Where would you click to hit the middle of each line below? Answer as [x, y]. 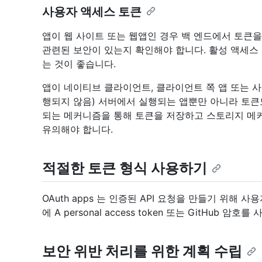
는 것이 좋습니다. [79, 63]
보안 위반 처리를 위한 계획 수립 [142, 251]
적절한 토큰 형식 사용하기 [125, 168]
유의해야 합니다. [77, 129]
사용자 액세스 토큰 [92, 11]
